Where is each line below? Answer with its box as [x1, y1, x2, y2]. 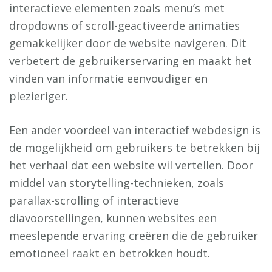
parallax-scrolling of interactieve [9, 193, 179, 208]
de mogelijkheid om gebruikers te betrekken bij [9, 140, 260, 155]
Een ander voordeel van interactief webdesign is [9, 123, 260, 137]
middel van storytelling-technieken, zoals [9, 175, 224, 190]
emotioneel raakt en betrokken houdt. [9, 246, 210, 260]
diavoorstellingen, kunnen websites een [9, 211, 217, 225]
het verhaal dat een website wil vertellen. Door [9, 158, 253, 172]
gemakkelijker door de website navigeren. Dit [9, 36, 246, 50]
